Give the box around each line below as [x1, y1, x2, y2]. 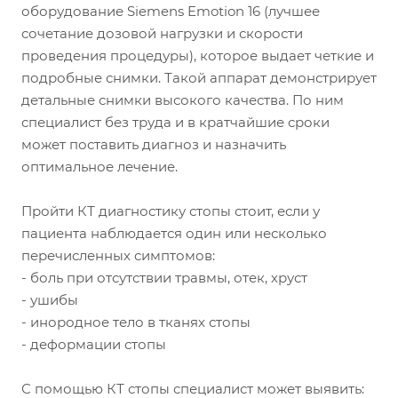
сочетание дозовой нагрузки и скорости [21, 25, 303, 43]
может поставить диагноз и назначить [21, 136, 286, 154]
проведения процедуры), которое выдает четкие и [21, 47, 374, 65]
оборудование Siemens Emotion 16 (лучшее [21, 3, 320, 20]
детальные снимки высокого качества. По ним [21, 92, 344, 109]
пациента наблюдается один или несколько [21, 225, 327, 243]
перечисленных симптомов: [21, 247, 215, 265]
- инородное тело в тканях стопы [21, 314, 251, 331]
